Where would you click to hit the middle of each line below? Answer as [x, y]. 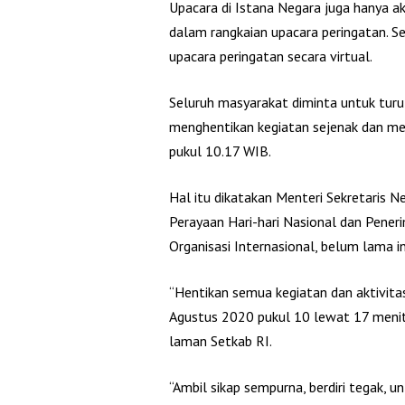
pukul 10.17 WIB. [220, 151]
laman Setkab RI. [221, 340]
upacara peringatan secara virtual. [271, 56]
